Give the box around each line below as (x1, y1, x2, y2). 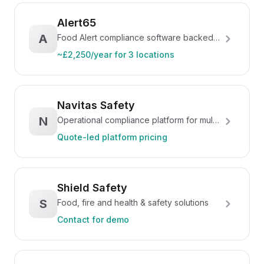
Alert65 (57, 16, 96, 29)
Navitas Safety (57, 99, 135, 111)
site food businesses (57, 127, 138, 137)
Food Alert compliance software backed (57, 32, 213, 42)
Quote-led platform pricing (57, 132, 167, 142)
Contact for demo (57, 214, 129, 225)
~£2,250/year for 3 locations (57, 49, 174, 60)
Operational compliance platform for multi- (57, 115, 220, 125)
